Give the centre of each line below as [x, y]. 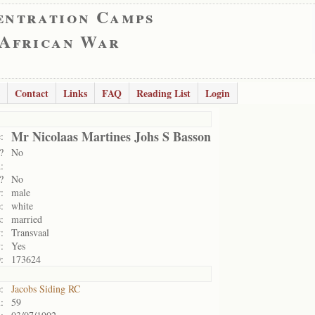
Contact [32, 93]
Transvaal [30, 232]
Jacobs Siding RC [46, 289]
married [27, 219]
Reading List [163, 93]
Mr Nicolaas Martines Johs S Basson [111, 136]
